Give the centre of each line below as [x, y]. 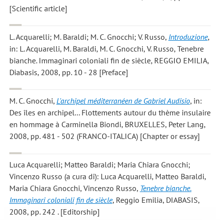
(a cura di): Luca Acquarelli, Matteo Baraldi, [134, 177]
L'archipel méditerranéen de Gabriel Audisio [123, 101]
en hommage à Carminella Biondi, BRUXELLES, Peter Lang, [107, 124]
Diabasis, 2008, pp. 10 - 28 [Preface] [69, 72]
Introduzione [188, 37]
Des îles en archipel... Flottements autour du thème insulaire [110, 113]
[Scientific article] [38, 8]
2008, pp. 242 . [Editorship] [54, 212]
